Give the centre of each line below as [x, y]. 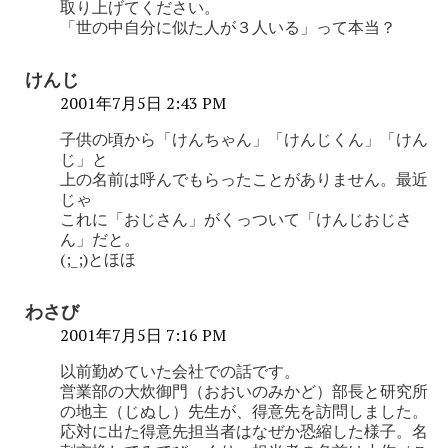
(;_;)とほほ [98, 258]
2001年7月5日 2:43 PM [143, 102]
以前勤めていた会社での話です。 [180, 370]
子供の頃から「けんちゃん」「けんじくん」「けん [244, 138]
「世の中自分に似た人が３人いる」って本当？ [228, 26]
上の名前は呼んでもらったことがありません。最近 [244, 178]
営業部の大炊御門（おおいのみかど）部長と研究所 [244, 390]
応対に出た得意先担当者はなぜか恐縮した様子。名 [244, 430]
